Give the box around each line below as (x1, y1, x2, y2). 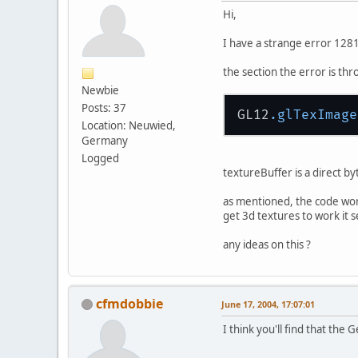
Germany (82, 133, 128, 148)
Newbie (82, 82, 119, 97)
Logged (82, 150, 119, 165)
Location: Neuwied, (82, 117, 176, 133)
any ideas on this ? (223, 237, 311, 252)
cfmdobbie (96, 294, 163, 312)
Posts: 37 (82, 100, 126, 115)
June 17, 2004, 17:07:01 (221, 297, 315, 310)
